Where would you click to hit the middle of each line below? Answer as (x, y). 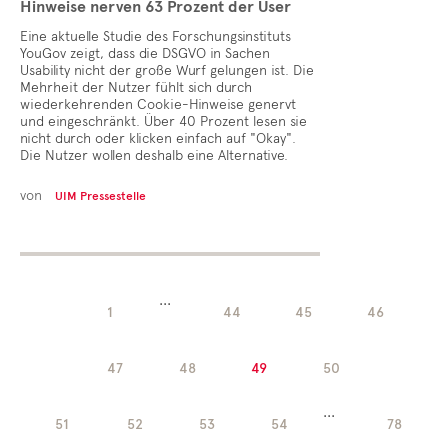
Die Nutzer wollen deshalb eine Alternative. (154, 155)
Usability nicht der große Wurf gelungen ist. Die (167, 70)
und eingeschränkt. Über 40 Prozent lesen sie (163, 121)
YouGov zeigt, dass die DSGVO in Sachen (145, 53)
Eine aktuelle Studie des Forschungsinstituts (155, 36)
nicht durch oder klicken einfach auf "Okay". (158, 138)
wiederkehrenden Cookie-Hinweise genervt (158, 104)
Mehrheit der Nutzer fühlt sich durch (136, 87)
